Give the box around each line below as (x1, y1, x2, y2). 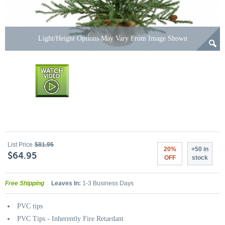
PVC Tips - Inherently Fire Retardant (17, 215, 124, 222)
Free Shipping (5, 180, 44, 187)
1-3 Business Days (81, 180, 134, 187)
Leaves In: (51, 180, 81, 187)
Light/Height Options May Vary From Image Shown (38, 35, 187, 42)
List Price (8, 141, 33, 148)
